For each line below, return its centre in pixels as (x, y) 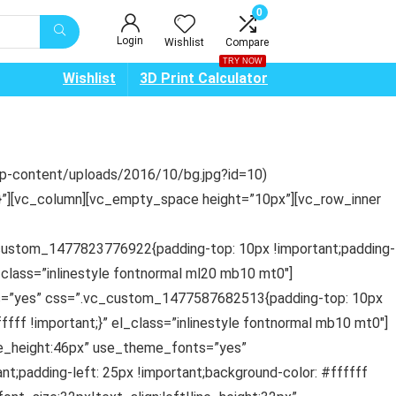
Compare (247, 42)
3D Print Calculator (204, 78)
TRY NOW (243, 61)
